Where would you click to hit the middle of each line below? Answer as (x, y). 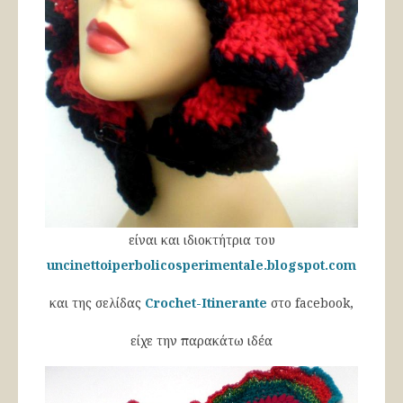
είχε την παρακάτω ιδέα (201, 340)
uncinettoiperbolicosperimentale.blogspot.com (201, 264)
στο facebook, (310, 302)
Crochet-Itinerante (206, 302)
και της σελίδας (97, 302)
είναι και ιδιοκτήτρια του (201, 239)
